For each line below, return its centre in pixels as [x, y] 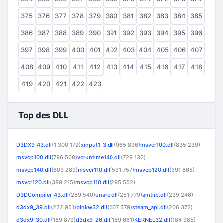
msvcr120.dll [33, 182]
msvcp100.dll [34, 157]
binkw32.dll [92, 207]
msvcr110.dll [94, 170]
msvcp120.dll [152, 170]
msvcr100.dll [157, 145]
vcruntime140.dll [99, 157]
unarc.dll [107, 195]
